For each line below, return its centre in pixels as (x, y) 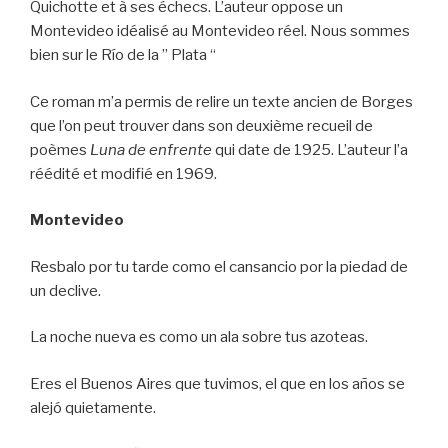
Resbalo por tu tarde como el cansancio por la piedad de (219, 266)
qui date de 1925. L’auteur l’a (310, 149)
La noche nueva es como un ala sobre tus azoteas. (199, 337)
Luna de (118, 149)
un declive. (65, 290)
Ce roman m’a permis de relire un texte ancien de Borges (221, 101)
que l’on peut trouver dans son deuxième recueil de (201, 125)
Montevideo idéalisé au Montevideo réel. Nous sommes (220, 31)
